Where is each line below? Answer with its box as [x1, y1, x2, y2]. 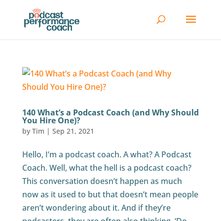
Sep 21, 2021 [52, 126, 94, 136]
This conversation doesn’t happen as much [22, 176, 182, 186]
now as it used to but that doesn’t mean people [22, 189, 198, 200]
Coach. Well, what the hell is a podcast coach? [22, 162, 191, 173]
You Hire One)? [22, 115, 80, 126]
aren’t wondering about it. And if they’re [22, 202, 171, 213]
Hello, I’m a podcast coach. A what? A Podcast [22, 149, 191, 160]
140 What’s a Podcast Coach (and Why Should [22, 107, 199, 118]
